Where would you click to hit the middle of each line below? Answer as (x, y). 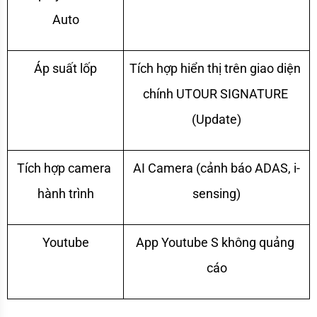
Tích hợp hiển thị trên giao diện (215, 68)
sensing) (217, 193)
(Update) (217, 119)
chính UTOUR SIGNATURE (215, 93)
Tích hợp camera (64, 168)
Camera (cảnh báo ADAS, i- (224, 168)
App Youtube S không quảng (215, 242)
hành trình (65, 193)
